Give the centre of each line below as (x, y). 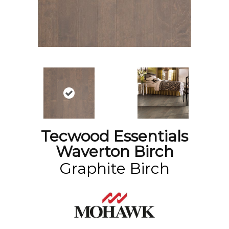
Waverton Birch (114, 152)
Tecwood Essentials (114, 136)
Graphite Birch (114, 168)
